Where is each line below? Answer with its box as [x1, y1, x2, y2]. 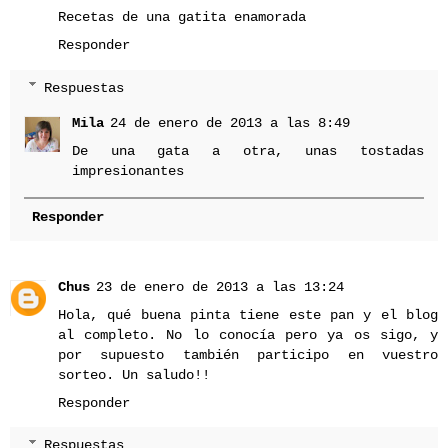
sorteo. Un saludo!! [58, 366, 210, 383]
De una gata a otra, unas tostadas [72, 143, 424, 160]
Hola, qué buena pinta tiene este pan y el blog [58, 306, 438, 323]
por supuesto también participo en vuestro [58, 346, 438, 363]
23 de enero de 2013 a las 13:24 [96, 278, 344, 295]
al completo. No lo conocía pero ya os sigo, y [58, 326, 438, 343]
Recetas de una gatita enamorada [58, 9, 306, 26]
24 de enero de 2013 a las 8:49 [110, 115, 351, 132]
